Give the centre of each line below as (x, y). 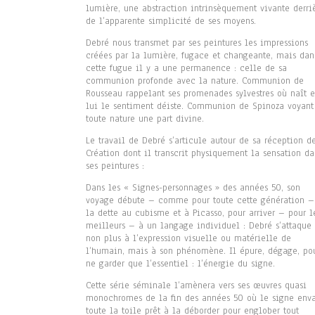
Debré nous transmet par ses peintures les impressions (197, 43)
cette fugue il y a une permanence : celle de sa (186, 69)
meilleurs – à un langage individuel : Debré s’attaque (199, 226)
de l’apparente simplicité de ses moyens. (171, 21)
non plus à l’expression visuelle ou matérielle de (188, 239)
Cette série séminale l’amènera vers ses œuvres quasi (196, 286)
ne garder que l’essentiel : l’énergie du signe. (180, 264)
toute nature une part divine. (145, 119)
